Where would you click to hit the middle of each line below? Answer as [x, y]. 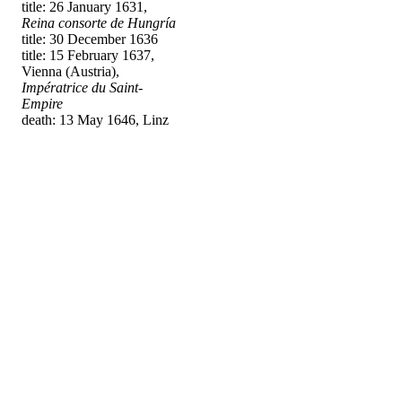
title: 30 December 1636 [90, 39]
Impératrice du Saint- [82, 87]
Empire [42, 103]
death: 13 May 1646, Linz [95, 119]
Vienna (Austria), [70, 71]
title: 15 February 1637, [88, 55]
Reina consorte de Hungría [99, 22]
